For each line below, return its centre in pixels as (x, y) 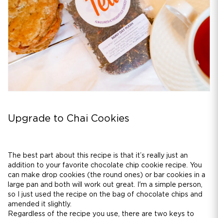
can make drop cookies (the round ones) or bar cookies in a (107, 175)
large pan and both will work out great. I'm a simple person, (105, 185)
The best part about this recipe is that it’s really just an (98, 156)
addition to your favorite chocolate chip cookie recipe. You (105, 166)
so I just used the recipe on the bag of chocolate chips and (105, 195)
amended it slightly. (40, 205)
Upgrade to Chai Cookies (69, 119)
